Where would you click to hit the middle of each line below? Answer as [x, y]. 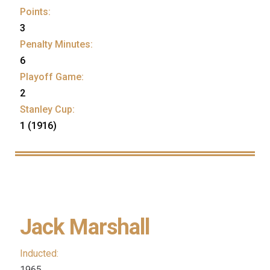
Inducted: [39, 254]
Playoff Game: [52, 77]
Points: [35, 12]
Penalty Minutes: [56, 45]
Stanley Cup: [47, 110]
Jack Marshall [85, 227]
